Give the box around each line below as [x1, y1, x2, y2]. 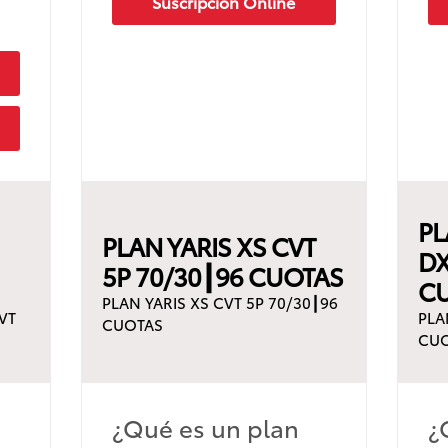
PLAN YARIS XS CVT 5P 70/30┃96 [101, 290, 338, 313]
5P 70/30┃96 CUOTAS [101, 257, 343, 293]
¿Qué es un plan [111, 409, 299, 444]
